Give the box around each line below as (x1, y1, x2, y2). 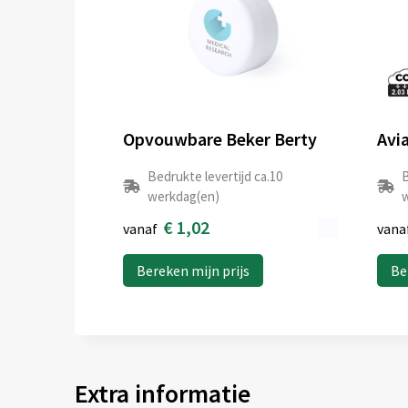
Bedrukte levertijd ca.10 (147, 168, 282, 186)
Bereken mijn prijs (136, 261, 250, 280)
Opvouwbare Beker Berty (122, 127, 317, 151)
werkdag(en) (147, 188, 219, 206)
